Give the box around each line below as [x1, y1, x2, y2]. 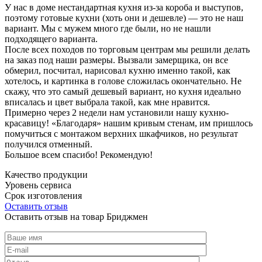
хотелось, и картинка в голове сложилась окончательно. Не [5, 75, 242, 86]
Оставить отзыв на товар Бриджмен [5, 211, 148, 222]
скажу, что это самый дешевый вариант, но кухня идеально [5, 86, 241, 96]
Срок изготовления [5, 190, 82, 201]
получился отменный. [5, 139, 92, 149]
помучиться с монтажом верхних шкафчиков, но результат [5, 128, 238, 139]
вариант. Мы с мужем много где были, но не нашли [5, 23, 211, 33]
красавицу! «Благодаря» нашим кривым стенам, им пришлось [5, 118, 253, 128]
